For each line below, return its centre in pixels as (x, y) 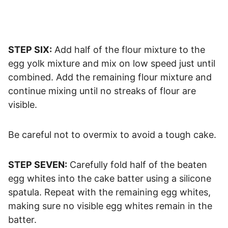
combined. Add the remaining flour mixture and (110, 77)
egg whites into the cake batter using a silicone (110, 179)
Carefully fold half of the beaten (137, 165)
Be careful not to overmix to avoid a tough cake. (112, 135)
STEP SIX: (30, 50)
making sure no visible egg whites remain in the (110, 206)
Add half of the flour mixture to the (129, 50)
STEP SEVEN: (38, 165)
